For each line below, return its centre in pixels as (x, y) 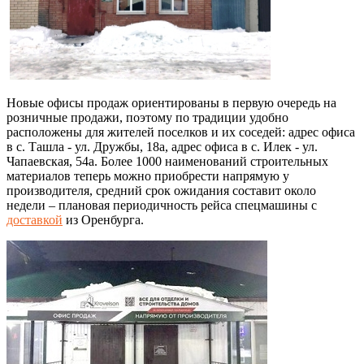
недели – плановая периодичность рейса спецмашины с (162, 205)
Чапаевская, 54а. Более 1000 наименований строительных (167, 161)
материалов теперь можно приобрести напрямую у (148, 175)
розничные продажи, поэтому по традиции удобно (147, 117)
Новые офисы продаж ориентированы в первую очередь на (171, 102)
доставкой (35, 219)
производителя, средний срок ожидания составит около (161, 190)
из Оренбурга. (105, 219)
